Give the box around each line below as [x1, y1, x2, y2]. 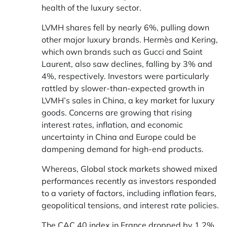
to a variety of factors [42, 188, 123, 198]
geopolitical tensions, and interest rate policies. [42, 200, 219, 210]
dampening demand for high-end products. [42, 144, 204, 154]
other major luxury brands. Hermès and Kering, [42, 34, 218, 45]
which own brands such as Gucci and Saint [42, 47, 203, 57]
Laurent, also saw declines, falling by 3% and [42, 59, 212, 69]
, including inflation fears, [123, 188, 216, 198]
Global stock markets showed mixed [81, 164, 217, 174]
